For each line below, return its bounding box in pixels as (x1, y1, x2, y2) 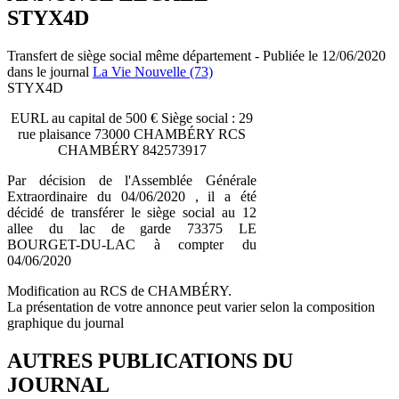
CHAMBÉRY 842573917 (57, 142, 207, 158)
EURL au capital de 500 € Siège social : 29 (11, 110, 253, 126)
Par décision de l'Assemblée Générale (7, 172, 256, 188)
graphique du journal (7, 314, 124, 330)
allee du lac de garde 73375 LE (7, 220, 256, 236)
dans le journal (7, 63, 93, 79)
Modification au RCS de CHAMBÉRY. (7, 282, 232, 298)
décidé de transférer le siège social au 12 (7, 204, 256, 220)
